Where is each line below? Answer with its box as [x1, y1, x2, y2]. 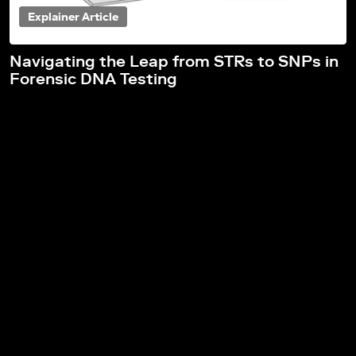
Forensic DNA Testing [10, 69, 177, 89]
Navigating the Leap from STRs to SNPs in [10, 52, 339, 72]
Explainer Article [28, 10, 119, 25]
